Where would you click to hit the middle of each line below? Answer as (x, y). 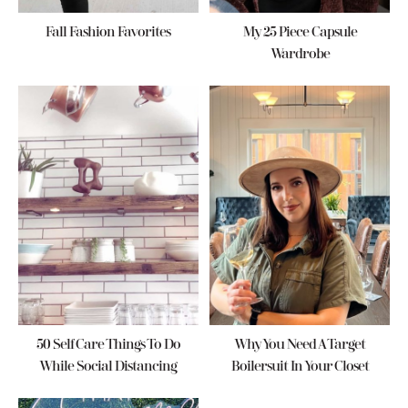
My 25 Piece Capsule (300, 32)
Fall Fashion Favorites (108, 32)
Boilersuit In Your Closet (300, 367)
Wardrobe (300, 54)
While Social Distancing (108, 367)
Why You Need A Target (300, 345)
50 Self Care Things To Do (108, 345)
